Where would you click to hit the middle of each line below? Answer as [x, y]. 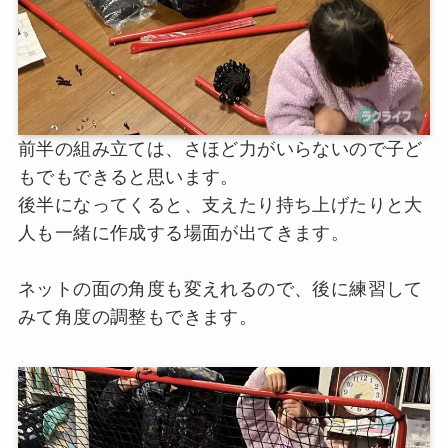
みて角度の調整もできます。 [137, 317]
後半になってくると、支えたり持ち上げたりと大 [220, 205]
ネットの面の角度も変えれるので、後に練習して [220, 289]
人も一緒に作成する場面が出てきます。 [183, 233]
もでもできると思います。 [128, 177]
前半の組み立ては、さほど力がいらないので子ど [220, 149]
